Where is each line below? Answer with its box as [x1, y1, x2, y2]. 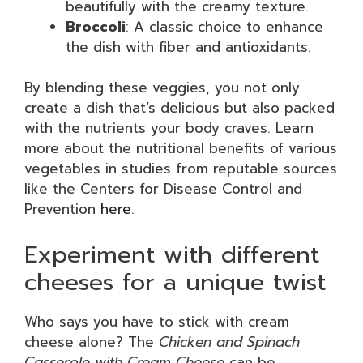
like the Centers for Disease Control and [24, 178, 302, 199]
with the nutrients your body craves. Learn [24, 117, 314, 139]
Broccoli [66, 15, 126, 37]
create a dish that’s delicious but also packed [24, 97, 335, 118]
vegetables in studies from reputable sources [24, 158, 337, 179]
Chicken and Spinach [159, 331, 300, 352]
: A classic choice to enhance [126, 15, 323, 37]
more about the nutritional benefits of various [24, 138, 337, 159]
